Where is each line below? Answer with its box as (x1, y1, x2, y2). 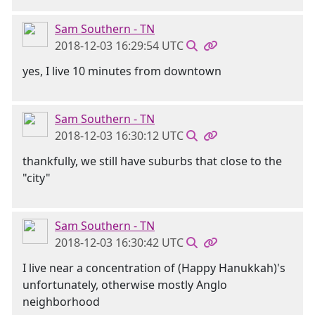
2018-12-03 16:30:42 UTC (55, 235, 184, 250)
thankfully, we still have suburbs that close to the (22, 153, 282, 169)
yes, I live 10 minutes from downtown (22, 63, 221, 79)
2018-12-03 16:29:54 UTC (55, 38, 184, 53)
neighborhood (22, 294, 100, 309)
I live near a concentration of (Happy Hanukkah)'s (22, 260, 285, 276)
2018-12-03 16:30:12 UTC (55, 128, 184, 143)
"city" (22, 170, 51, 186)
